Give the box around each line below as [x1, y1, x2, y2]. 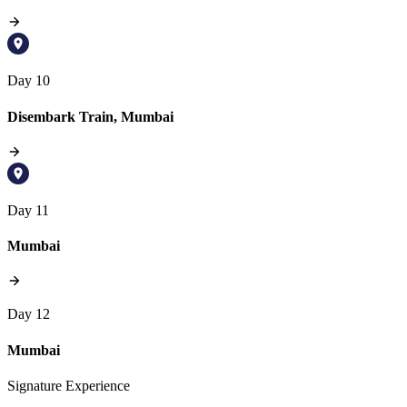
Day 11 [7, 202, 49, 218]
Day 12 [7, 306, 50, 323]
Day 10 [7, 73, 50, 89]
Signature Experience [7, 377, 130, 393]
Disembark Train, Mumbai [7, 108, 174, 124]
